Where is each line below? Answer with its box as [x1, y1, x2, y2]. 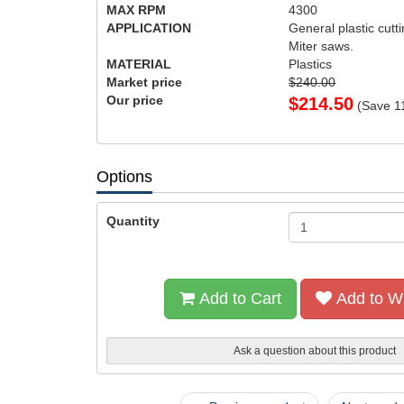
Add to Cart [195, 289, 282, 308]
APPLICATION [106, 21, 191, 35]
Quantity [106, 214, 160, 228]
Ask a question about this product [227, 344, 396, 357]
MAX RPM [106, 3, 166, 17]
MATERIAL [106, 57, 171, 71]
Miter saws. [289, 39, 354, 53]
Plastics [289, 57, 333, 71]
